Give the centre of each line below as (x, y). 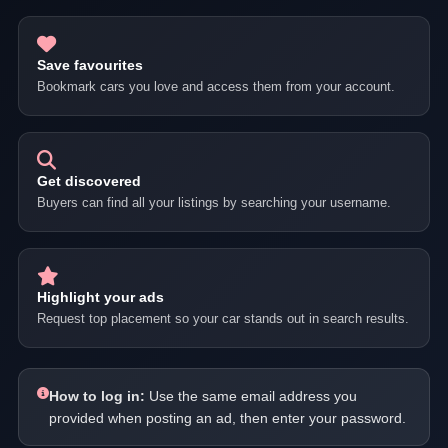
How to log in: (97, 396)
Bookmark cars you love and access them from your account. (216, 86)
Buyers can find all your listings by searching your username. (214, 202)
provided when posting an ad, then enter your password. (227, 418)
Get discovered (89, 181)
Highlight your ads (100, 297)
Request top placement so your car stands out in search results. (223, 318)
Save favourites (90, 65)
